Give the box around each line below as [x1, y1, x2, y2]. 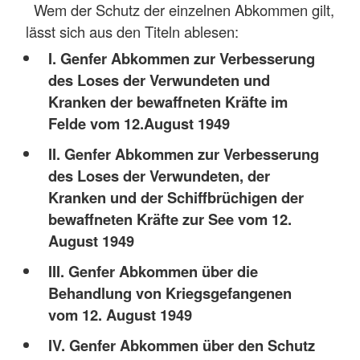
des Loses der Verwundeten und [47, 68, 270, 91]
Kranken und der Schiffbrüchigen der [47, 186, 304, 208]
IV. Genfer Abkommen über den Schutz [47, 333, 315, 356]
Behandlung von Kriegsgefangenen [47, 281, 292, 304]
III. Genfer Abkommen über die [47, 260, 258, 282]
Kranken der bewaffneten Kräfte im [47, 90, 288, 112]
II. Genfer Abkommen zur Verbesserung [47, 142, 319, 165]
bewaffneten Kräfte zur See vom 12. [47, 207, 292, 230]
